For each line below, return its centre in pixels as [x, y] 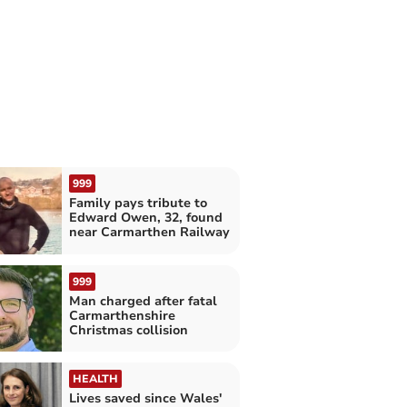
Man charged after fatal [143, 301]
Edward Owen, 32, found [145, 218]
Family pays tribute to [138, 203]
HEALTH [95, 378]
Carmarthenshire [122, 315]
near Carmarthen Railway [149, 233]
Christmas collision [128, 330]
